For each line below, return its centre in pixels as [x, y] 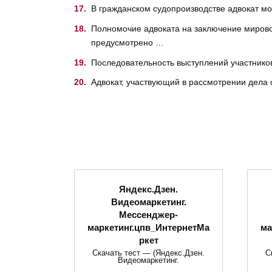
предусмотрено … [127, 42]
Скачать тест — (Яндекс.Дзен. [148, 253]
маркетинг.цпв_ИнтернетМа [148, 227]
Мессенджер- [148, 214]
